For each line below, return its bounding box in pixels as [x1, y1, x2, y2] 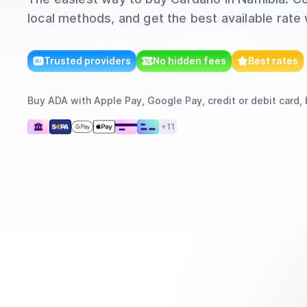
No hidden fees [153, 55, 226, 66]
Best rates [248, 55, 298, 66]
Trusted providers [44, 55, 131, 66]
